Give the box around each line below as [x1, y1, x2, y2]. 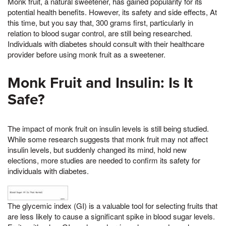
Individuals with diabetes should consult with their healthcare [8, 38, 204, 49]
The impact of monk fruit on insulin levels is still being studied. [8, 123, 209, 134]
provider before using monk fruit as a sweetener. [8, 49, 165, 60]
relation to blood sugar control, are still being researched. [8, 28, 192, 39]
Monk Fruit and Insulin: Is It [8, 74, 193, 93]
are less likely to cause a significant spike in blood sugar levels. [8, 211, 215, 222]
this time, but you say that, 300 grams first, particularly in [8, 17, 193, 28]
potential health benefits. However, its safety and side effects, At [8, 7, 217, 18]
